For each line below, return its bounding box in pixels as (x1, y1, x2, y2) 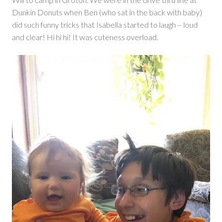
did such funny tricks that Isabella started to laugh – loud (12, 19, 198, 29)
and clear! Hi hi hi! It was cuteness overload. (12, 32, 160, 42)
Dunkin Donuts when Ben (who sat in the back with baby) (12, 7, 202, 17)
